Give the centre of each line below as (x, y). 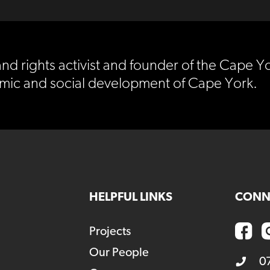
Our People (119, 253)
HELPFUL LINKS (130, 197)
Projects (110, 232)
